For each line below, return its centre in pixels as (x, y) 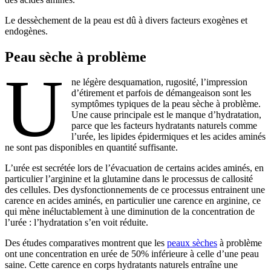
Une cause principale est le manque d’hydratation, (167, 115)
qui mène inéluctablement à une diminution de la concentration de (130, 212)
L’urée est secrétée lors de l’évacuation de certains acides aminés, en (134, 168)
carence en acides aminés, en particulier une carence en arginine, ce (133, 201)
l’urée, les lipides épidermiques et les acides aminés (169, 137)
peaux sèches (192, 243)
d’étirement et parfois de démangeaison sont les (162, 93)
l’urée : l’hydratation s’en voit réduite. (77, 223)
